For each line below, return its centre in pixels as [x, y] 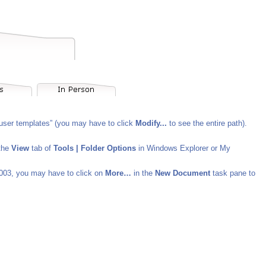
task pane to [233, 173]
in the [143, 173]
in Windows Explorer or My [183, 148]
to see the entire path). [207, 123]
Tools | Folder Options [95, 148]
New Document [183, 173]
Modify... [151, 123]
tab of [41, 148]
